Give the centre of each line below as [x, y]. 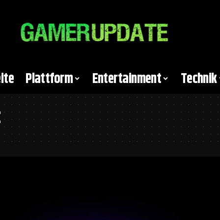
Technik [199, 79]
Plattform [49, 79]
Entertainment [127, 79]
